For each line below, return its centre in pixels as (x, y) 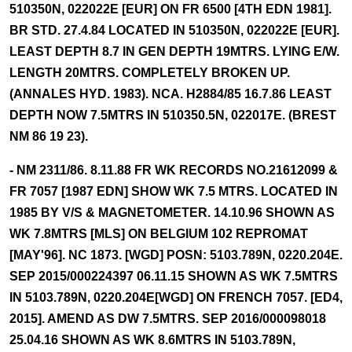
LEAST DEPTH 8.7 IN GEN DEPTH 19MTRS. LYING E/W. (174, 51)
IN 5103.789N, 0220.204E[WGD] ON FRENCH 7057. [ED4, (176, 297)
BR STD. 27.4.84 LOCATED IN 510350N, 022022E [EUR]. (174, 30)
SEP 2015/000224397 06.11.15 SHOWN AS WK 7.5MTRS (174, 276)
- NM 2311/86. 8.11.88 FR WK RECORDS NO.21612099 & (174, 170)
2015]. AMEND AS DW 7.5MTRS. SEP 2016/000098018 (168, 319)
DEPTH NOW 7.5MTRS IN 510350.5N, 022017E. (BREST (173, 115)
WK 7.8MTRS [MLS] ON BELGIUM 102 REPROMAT (159, 234)
